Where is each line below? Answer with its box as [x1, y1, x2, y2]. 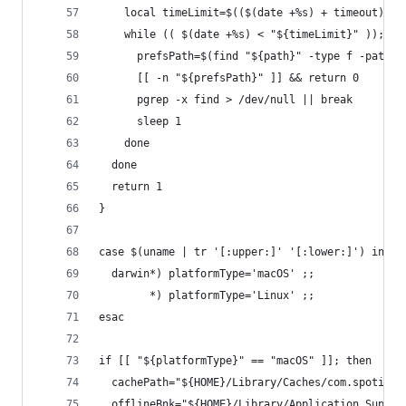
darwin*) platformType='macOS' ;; [99, 267, 314, 280]
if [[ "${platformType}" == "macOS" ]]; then [99, 354, 372, 367]
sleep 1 [99, 115, 181, 128]
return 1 [99, 180, 162, 193]
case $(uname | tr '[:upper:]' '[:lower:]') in [99, 246, 384, 258]
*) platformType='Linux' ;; [99, 289, 314, 302]
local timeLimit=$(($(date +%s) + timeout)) [99, 6, 391, 19]
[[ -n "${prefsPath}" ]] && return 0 [99, 72, 359, 84]
